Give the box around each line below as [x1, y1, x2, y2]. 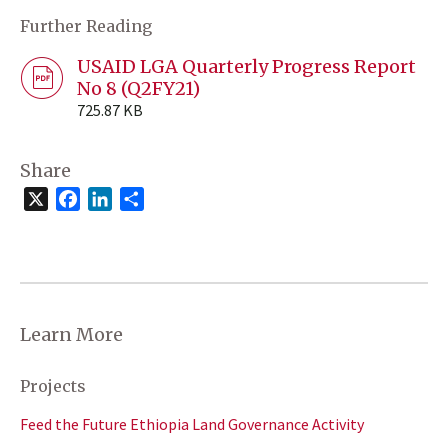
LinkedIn [112, 188, 171, 209]
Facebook [80, 188, 145, 209]
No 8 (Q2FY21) [77, 76, 200, 100]
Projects [20, 375, 86, 396]
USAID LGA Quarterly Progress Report [77, 54, 416, 78]
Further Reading [20, 15, 152, 36]
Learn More [20, 322, 123, 346]
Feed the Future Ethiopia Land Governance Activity [20, 413, 364, 434]
